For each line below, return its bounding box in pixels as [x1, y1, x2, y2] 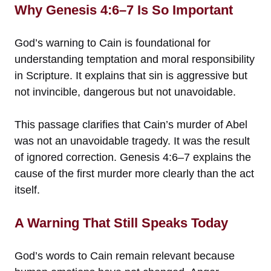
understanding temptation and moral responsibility [15, 53, 255, 66]
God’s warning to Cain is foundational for [15, 37, 211, 50]
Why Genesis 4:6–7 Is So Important [15, 2, 233, 18]
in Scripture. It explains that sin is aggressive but [15, 70, 247, 82]
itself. [15, 184, 40, 197]
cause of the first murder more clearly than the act [15, 168, 254, 180]
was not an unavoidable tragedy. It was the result [15, 135, 250, 148]
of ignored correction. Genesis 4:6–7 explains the [15, 151, 251, 164]
